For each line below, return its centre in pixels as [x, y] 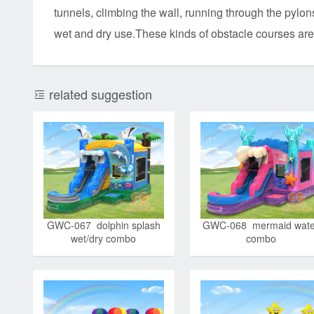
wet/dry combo [104, 238]
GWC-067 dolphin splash [103, 225]
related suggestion [99, 94]
